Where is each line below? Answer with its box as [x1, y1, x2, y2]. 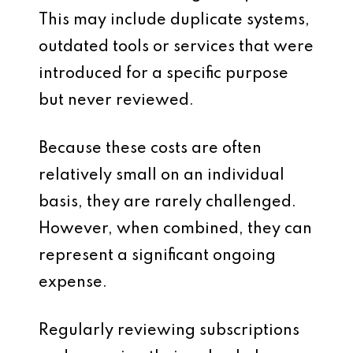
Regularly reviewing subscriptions [39, 323, 299, 339]
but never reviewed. [39, 93, 194, 109]
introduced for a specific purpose [39, 66, 288, 82]
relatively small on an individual [39, 168, 284, 184]
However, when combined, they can [39, 221, 312, 237]
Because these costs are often [39, 141, 262, 157]
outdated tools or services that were [39, 39, 314, 55]
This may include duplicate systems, [39, 13, 310, 28]
